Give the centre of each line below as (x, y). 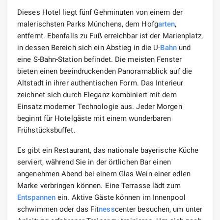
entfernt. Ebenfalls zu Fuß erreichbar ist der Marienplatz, (110, 36)
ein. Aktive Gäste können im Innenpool (121, 197)
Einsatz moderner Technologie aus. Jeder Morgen (100, 106)
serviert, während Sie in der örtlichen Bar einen (94, 162)
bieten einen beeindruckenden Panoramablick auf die (105, 71)
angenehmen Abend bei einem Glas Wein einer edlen (104, 174)
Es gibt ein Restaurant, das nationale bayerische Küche (108, 150)
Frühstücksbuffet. (46, 130)
